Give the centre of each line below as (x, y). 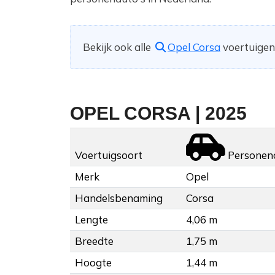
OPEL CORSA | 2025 (158, 114)
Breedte (94, 241)
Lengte (91, 220)
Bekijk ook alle (118, 47)
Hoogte (93, 263)
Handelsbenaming (119, 198)
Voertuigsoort (109, 155)
